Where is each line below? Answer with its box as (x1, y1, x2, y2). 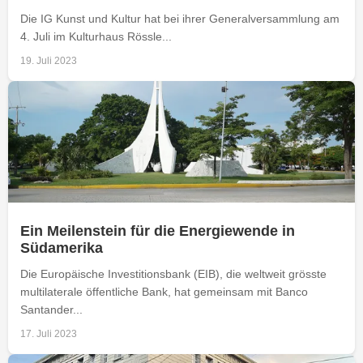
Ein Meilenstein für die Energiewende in (20, 222, 295, 239)
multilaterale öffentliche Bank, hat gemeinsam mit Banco (20, 284, 308, 298)
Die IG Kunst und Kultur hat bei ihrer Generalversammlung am (20, 11, 340, 25)
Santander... (20, 302, 83, 316)
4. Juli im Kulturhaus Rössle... (20, 29, 172, 43)
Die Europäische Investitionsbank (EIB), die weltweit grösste (20, 267, 327, 280)
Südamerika (20, 239, 103, 256)
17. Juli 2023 (20, 327, 77, 340)
